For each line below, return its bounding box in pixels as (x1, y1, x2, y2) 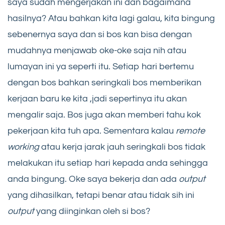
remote (176, 126, 205, 136)
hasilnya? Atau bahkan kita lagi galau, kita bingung (8, 13, 215, 23)
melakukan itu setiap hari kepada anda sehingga (8, 158, 208, 168)
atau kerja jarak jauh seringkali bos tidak (39, 142, 205, 152)
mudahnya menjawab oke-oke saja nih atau (8, 45, 186, 55)
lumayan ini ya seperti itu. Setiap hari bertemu (8, 61, 194, 71)
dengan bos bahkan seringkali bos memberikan (8, 77, 201, 87)
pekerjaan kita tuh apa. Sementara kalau (8, 126, 176, 136)
